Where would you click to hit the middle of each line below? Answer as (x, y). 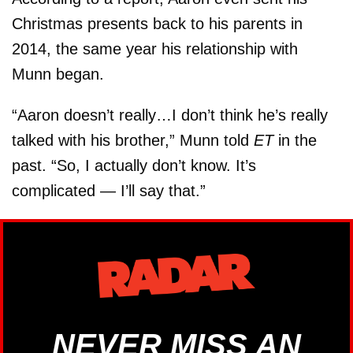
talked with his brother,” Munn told (133, 141)
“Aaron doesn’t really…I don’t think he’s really (170, 115)
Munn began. (58, 74)
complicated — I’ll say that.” (109, 191)
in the (295, 141)
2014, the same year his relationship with (155, 49)
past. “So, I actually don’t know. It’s (134, 166)
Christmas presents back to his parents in (157, 24)
